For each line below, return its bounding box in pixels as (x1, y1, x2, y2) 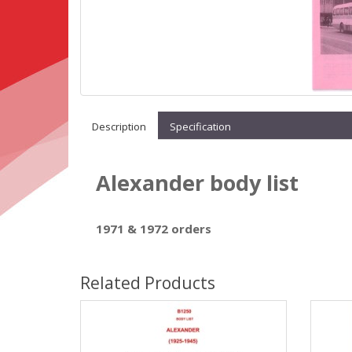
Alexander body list (96, 168, 299, 197)
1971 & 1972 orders (96, 221, 211, 236)
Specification (170, 119, 231, 134)
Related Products (80, 272, 215, 294)
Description (92, 119, 146, 134)
